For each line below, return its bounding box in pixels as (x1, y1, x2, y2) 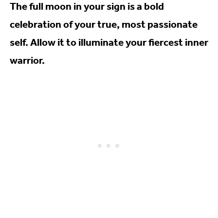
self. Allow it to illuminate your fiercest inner (10, 36, 208, 48)
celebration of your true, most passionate (10, 18, 198, 30)
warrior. (10, 54, 45, 66)
